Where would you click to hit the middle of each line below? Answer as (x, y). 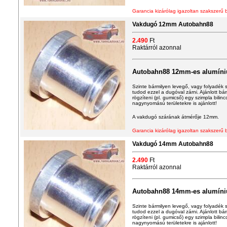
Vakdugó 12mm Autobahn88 (173, 24)
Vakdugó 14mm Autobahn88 (173, 144)
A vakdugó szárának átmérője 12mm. (176, 117)
